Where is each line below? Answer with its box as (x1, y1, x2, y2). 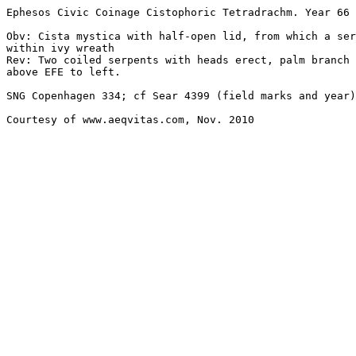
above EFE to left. (6, 66, 127, 78)
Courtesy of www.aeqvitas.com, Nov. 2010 (6, 114, 254, 126)
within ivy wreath (6, 42, 114, 54)
